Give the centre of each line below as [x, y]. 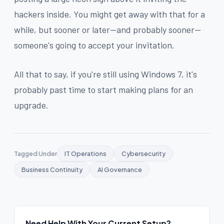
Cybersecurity [143, 153]
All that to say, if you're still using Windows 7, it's [105, 74]
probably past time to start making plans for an [103, 89]
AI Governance [120, 169]
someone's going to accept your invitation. [94, 45]
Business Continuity [52, 169]
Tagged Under [35, 153]
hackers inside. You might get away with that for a [109, 14]
